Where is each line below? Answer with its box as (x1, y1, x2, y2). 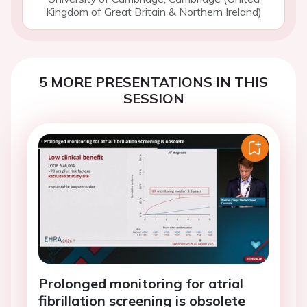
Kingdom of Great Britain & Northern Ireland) (45, 5, 262, 19)
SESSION (123, 90, 184, 107)
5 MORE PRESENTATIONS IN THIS (39, 73, 268, 90)
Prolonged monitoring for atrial (38, 275, 243, 293)
